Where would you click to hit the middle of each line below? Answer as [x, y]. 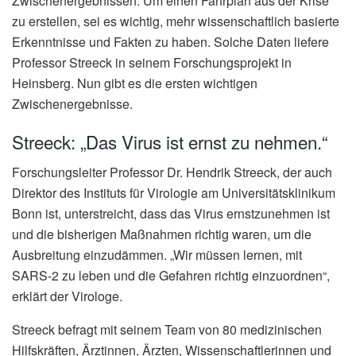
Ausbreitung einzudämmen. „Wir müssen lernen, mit [157, 255]
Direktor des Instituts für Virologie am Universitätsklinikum [174, 193]
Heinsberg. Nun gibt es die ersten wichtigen [135, 83]
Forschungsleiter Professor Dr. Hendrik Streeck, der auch [172, 172]
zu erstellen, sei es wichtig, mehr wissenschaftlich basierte [176, 21]
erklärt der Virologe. [67, 296]
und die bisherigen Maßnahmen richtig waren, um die [162, 234]
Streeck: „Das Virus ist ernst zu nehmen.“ [170, 142]
